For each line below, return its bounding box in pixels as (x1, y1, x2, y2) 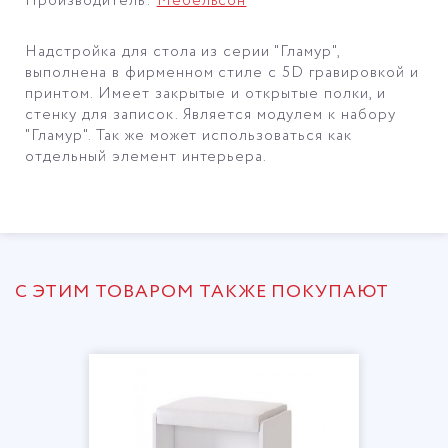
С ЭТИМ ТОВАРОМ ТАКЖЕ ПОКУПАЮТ (15, 278, 390, 305)
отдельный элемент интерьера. (25, 145, 268, 168)
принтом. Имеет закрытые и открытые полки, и (25, 82, 386, 105)
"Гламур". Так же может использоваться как (25, 124, 352, 147)
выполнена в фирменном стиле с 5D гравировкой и (25, 61, 419, 84)
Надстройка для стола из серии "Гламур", (25, 40, 341, 63)
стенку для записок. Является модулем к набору (25, 103, 396, 126)
